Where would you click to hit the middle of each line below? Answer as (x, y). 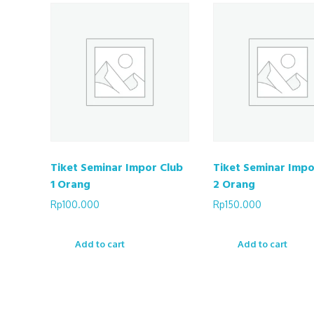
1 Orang (70, 183)
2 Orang (234, 183)
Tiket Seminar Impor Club (117, 166)
